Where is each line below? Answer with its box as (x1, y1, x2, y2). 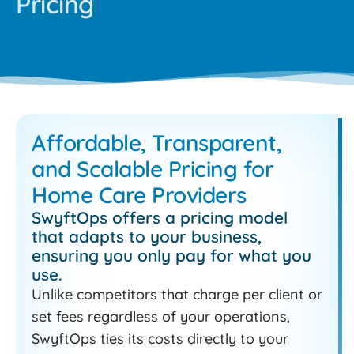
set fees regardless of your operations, (32, 307, 290, 326)
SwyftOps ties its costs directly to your (32, 329, 288, 348)
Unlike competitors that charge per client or (32, 284, 322, 303)
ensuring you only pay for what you (32, 244, 311, 265)
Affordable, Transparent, (32, 128, 281, 156)
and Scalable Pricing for (32, 154, 273, 183)
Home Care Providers (32, 180, 247, 209)
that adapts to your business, (32, 225, 262, 247)
